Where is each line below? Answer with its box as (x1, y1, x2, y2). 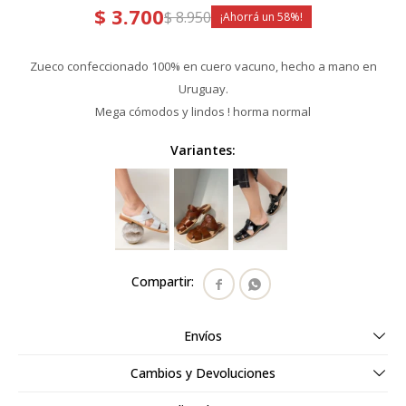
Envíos (184, 327, 222, 344)
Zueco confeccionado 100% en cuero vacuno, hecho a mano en (29, 58, 377, 74)
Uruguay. (178, 81, 228, 97)
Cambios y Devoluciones (130, 364, 275, 382)
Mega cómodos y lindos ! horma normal (95, 103, 311, 120)
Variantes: (170, 141, 236, 159)
